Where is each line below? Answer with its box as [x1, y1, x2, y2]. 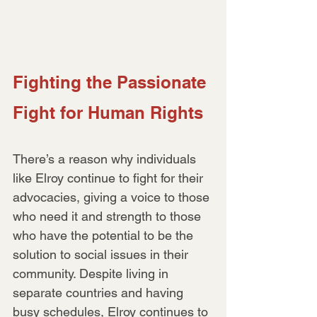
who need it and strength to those [13, 208, 204, 224]
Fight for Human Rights [13, 102, 203, 122]
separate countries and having [13, 284, 187, 300]
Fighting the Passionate [13, 71, 211, 92]
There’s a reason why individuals [13, 151, 200, 166]
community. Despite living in [13, 265, 172, 281]
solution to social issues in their [13, 246, 192, 262]
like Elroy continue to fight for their [13, 170, 207, 185]
